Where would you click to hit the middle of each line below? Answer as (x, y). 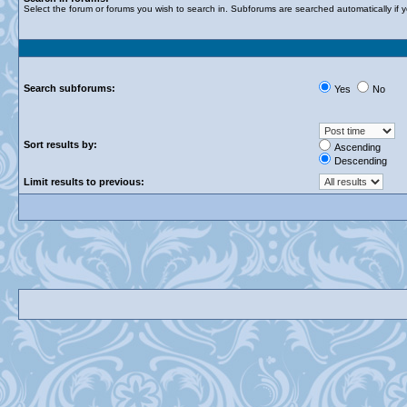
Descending (361, 161)
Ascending (357, 147)
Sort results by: (60, 144)
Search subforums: (69, 88)
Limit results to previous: (84, 182)
